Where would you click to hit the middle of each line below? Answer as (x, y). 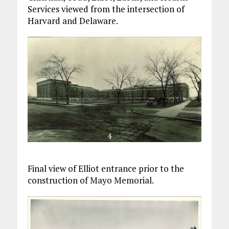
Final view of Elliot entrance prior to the (106, 169)
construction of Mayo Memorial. (90, 180)
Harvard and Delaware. (73, 21)
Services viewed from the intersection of (106, 9)
